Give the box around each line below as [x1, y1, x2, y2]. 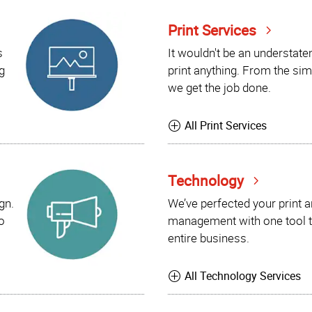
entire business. [168, 229, 249, 246]
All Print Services [185, 118, 267, 134]
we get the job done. [168, 79, 271, 95]
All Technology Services [185, 268, 302, 284]
